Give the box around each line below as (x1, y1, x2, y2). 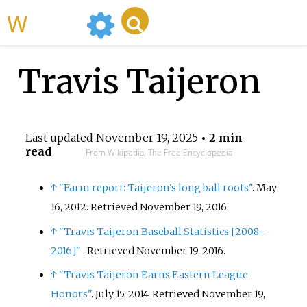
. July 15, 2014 (91, 287, 149, 300)
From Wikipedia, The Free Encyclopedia (85, 147, 232, 159)
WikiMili (27, 7, 81, 38)
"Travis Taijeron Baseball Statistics (59, 225, 232, 238)
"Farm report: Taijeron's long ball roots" (59, 182, 253, 195)
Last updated (25, 131, 96, 145)
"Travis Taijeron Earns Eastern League (59, 268, 249, 281)
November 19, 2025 (95, 131, 198, 145)
